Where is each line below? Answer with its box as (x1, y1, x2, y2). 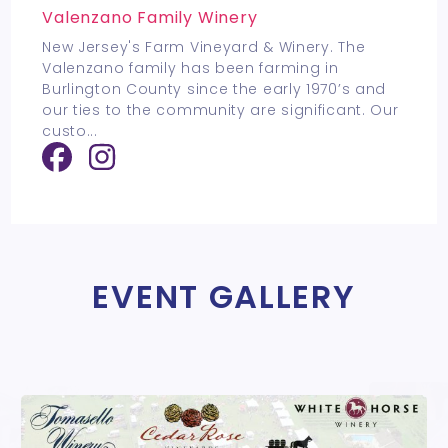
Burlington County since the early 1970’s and (42, 79, 387, 100)
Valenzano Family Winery (42, 6, 258, 30)
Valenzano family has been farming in (42, 58, 339, 79)
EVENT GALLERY (92, 274, 356, 320)
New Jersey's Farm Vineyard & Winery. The (42, 37, 366, 58)
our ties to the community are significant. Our (42, 100, 399, 121)
